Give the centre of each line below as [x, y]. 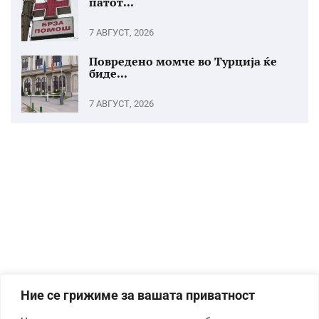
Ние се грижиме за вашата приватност [138, 295]
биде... [108, 73]
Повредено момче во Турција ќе [183, 61]
